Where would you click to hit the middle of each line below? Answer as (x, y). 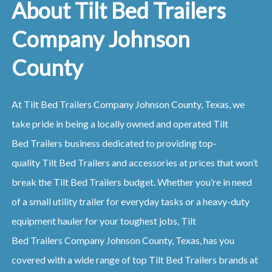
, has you (217, 240)
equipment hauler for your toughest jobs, (96, 221)
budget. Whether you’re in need (187, 182)
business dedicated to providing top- (140, 143)
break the (32, 182)
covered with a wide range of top (80, 260)
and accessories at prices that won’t (185, 163)
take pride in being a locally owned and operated (112, 124)
